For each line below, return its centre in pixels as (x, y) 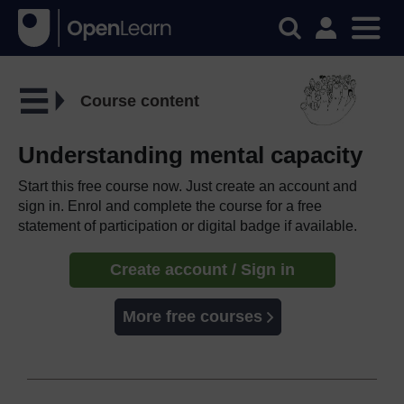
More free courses (192, 316)
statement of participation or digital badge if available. (188, 225)
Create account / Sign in (202, 269)
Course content (139, 101)
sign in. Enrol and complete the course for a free (170, 206)
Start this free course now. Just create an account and (188, 186)
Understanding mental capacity (190, 155)
